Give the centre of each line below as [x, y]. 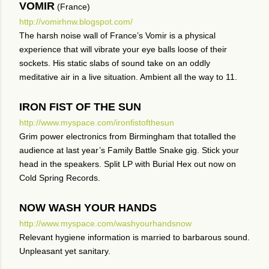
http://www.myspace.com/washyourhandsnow [105, 223]
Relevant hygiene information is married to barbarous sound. [134, 237]
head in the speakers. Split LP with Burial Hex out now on [128, 164]
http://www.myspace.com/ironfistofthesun [97, 122]
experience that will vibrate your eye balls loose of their [123, 49]
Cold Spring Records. [60, 178]
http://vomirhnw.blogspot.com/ [76, 22]
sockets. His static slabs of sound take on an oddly [115, 63]
